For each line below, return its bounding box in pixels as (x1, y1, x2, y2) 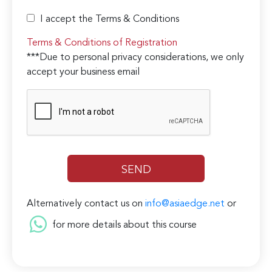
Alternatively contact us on (27, 199, 146, 209)
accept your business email (27, 67, 140, 78)
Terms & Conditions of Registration (27, 38, 178, 49)
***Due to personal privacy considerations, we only (27, 53, 245, 63)
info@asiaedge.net (145, 199, 225, 209)
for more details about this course (50, 220, 197, 231)
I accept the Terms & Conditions (40, 15, 180, 25)
